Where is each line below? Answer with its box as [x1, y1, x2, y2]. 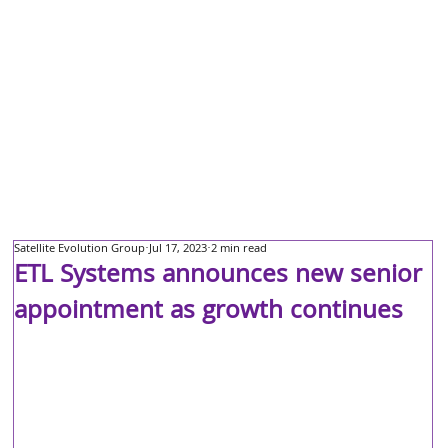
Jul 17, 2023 [149, 240, 208, 259]
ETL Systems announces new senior [14, 256, 423, 298]
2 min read [211, 240, 268, 259]
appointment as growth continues [14, 292, 404, 334]
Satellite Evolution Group [14, 240, 146, 259]
